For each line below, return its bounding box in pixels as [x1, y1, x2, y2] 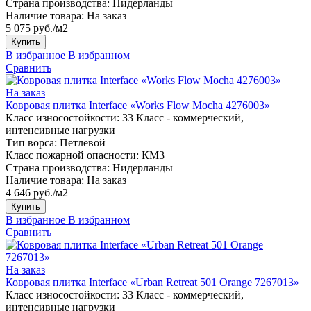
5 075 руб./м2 [6, 22, 68, 34]
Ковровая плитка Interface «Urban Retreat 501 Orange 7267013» [6, 276, 299, 288]
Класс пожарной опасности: [6, 149, 139, 161]
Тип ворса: [6, 136, 57, 149]
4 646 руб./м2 [6, 186, 68, 199]
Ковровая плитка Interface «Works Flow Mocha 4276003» [6, 99, 270, 111]
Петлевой [60, 136, 106, 149]
